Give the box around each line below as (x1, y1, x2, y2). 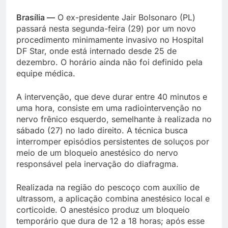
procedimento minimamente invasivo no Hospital (16, 34, 204, 45)
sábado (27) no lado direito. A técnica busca (16, 125, 188, 135)
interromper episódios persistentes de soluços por (16, 136, 209, 147)
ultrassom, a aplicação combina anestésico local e (16, 193, 210, 204)
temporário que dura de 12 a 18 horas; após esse (16, 215, 205, 226)
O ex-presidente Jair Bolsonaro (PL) (55, 12, 195, 22)
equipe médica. (16, 68, 75, 78)
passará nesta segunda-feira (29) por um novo (16, 23, 196, 34)
